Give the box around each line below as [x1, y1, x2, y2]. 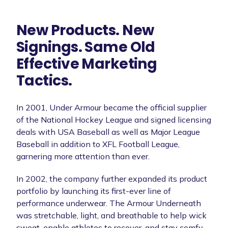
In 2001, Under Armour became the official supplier [16, 102, 207, 112]
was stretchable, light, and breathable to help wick [16, 210, 207, 220]
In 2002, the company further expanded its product [16, 173, 207, 184]
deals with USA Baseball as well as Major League [16, 126, 200, 137]
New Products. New [16, 20, 154, 40]
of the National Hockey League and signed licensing [16, 114, 211, 125]
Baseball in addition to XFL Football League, [16, 138, 180, 149]
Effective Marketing [16, 53, 157, 74]
